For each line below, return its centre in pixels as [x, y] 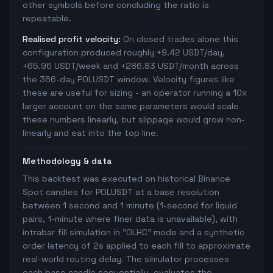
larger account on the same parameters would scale [131, 106]
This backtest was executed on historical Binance [126, 179]
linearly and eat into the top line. [90, 133]
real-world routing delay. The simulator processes [126, 259]
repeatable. [47, 18]
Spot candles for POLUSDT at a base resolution [121, 192]
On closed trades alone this [181, 39]
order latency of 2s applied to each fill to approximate [136, 246]
